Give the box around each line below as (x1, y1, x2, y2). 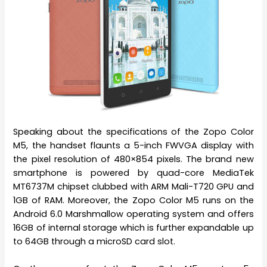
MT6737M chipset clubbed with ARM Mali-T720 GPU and (13, 180, 254, 193)
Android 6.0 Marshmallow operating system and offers (13, 207, 254, 220)
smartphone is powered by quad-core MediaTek (13, 166, 254, 179)
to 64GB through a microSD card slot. (13, 235, 176, 247)
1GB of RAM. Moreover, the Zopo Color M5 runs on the (13, 194, 254, 206)
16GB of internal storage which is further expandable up (13, 221, 254, 234)
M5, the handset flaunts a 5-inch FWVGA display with (13, 139, 254, 151)
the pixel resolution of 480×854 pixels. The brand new (13, 153, 254, 165)
